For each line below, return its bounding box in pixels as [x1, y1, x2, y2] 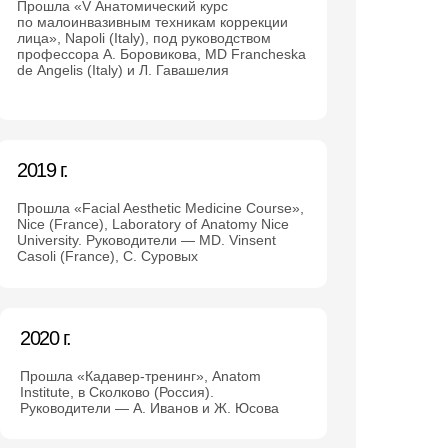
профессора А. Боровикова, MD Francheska [17, 46, 306, 62]
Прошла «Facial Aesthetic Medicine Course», [17, 200, 304, 216]
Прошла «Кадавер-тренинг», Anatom [20, 368, 261, 384]
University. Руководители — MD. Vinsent [17, 232, 276, 248]
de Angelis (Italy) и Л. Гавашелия [17, 62, 229, 78]
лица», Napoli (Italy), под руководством [17, 30, 271, 46]
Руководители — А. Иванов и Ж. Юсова [20, 400, 279, 416]
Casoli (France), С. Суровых [17, 248, 198, 264]
